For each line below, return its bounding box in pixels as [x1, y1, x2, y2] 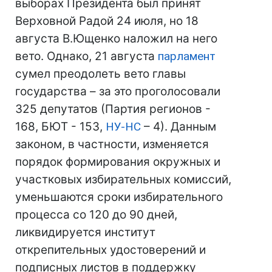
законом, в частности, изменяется [15, 137, 209, 151]
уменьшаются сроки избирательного [15, 190, 223, 204]
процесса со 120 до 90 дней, [15, 208, 177, 222]
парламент [158, 49, 216, 63]
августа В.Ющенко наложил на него [15, 32, 217, 46]
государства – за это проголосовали [15, 84, 220, 98]
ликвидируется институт [15, 225, 155, 239]
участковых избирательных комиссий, [15, 172, 231, 186]
